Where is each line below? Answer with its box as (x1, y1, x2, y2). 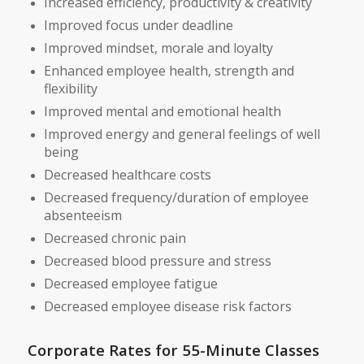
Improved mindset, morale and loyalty (43, 38, 273, 57)
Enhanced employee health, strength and (43, 61, 294, 80)
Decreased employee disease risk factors (43, 297, 292, 315)
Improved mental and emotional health (43, 102, 281, 120)
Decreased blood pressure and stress (43, 251, 271, 270)
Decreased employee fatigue (43, 274, 218, 292)
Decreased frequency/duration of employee (43, 188, 309, 206)
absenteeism (43, 206, 122, 224)
